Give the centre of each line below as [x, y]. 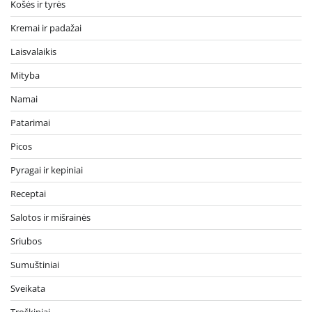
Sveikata [28, 288]
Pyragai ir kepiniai [47, 170]
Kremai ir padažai [46, 28]
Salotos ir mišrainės [50, 217]
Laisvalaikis [33, 51]
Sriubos [26, 241]
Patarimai [30, 122]
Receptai [28, 193]
